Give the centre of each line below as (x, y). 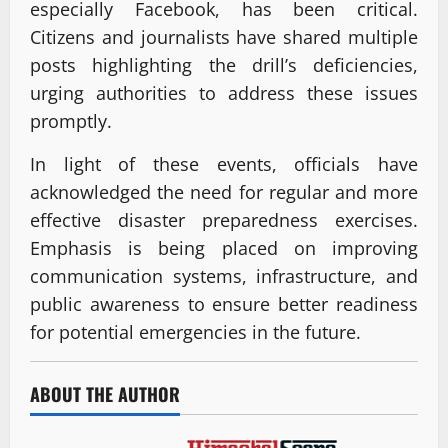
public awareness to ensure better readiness (224, 304)
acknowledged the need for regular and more (224, 192)
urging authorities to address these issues (224, 93)
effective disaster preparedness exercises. (224, 220)
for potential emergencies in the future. (195, 332)
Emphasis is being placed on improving (224, 248)
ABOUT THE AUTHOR (105, 394)
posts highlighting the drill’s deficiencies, (224, 65)
